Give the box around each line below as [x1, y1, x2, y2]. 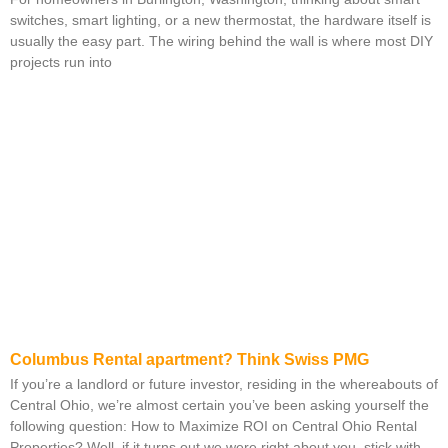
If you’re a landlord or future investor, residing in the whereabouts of [10, 376, 438, 393]
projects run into [10, 54, 112, 70]
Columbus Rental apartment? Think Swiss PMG [10, 351, 369, 369]
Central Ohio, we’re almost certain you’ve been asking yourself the [10, 397, 429, 414]
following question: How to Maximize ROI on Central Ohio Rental [10, 418, 417, 435]
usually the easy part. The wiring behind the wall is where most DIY [10, 33, 433, 49]
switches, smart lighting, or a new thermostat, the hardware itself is [10, 12, 431, 28]
